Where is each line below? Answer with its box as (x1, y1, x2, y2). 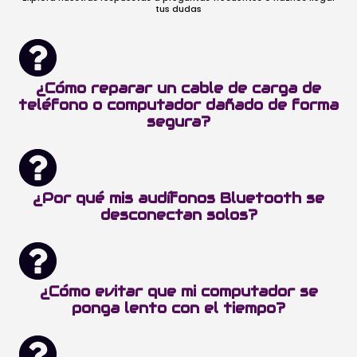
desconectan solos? (100, 205, 257, 224)
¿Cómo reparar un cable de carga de (36, 78, 321, 97)
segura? (147, 112, 210, 131)
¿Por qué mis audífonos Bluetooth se (33, 188, 324, 207)
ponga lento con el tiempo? (72, 298, 285, 317)
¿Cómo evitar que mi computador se (39, 281, 318, 300)
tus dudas (155, 2, 202, 15)
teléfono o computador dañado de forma (18, 95, 339, 114)
